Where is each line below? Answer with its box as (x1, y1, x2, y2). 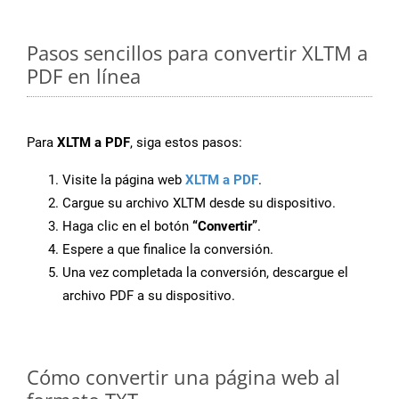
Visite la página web (62, 172, 185, 189)
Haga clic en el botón (62, 218, 192, 235)
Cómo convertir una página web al (27, 363, 340, 391)
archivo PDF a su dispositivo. (62, 288, 235, 305)
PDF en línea (27, 62, 141, 90)
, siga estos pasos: (130, 134, 242, 151)
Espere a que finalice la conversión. (62, 241, 273, 258)
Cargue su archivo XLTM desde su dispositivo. (62, 195, 336, 212)
